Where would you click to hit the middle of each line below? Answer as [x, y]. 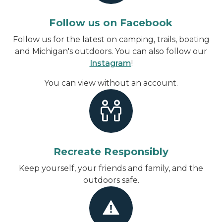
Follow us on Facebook [111, 23]
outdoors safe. [111, 180]
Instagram [110, 63]
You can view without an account [110, 83]
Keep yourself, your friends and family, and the [111, 168]
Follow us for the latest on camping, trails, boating [111, 39]
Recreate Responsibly [111, 151]
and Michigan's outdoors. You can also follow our [111, 51]
